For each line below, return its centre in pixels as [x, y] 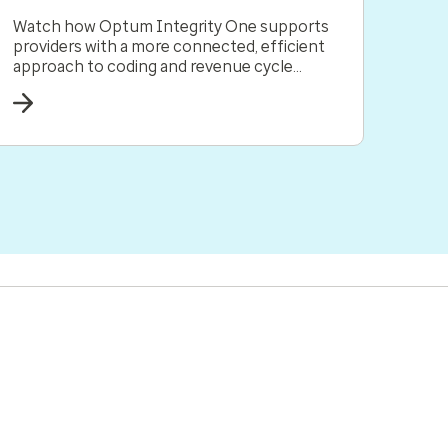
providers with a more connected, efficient [169, 46]
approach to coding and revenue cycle [153, 66]
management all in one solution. [129, 86]
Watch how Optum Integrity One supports [171, 26]
